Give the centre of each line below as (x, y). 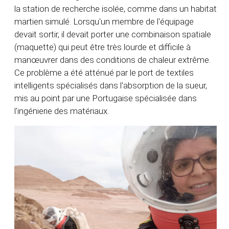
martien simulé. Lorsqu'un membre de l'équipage (104, 22)
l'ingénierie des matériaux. (62, 111)
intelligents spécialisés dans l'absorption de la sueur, (111, 86)
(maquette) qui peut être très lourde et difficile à (102, 47)
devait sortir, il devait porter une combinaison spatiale (113, 35)
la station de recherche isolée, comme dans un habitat (116, 9)
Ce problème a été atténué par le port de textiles (104, 73)
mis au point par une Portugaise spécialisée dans (106, 98)
